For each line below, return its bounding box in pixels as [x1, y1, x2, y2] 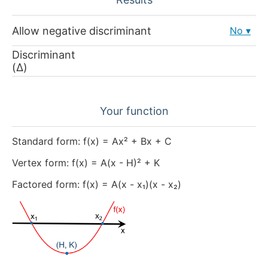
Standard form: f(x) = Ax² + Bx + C [12, 135, 172, 148]
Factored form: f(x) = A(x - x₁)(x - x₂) [12, 178, 181, 191]
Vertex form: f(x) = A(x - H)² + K [12, 157, 160, 169]
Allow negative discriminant [12, 24, 151, 37]
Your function [99, 105, 169, 118]
